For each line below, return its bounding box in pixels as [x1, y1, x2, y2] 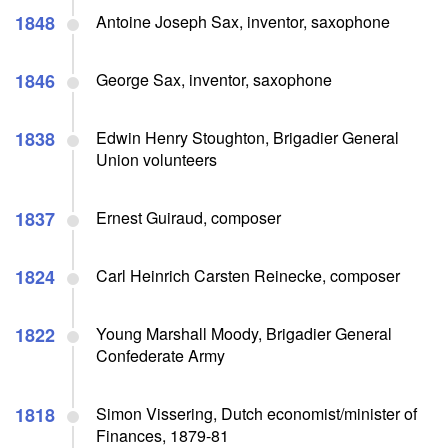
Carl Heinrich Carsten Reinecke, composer [96, 263, 400, 287]
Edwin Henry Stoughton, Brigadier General [96, 125, 399, 149]
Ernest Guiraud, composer [96, 205, 281, 229]
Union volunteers [96, 147, 217, 171]
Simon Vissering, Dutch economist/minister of [96, 401, 417, 425]
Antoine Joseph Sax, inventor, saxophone [96, 9, 390, 33]
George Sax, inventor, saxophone [96, 67, 332, 91]
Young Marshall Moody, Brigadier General [96, 321, 392, 345]
